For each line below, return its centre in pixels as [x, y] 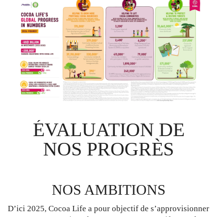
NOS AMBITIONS [108, 190]
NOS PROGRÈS [108, 149]
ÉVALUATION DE [108, 130]
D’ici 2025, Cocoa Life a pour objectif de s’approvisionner [108, 209]
